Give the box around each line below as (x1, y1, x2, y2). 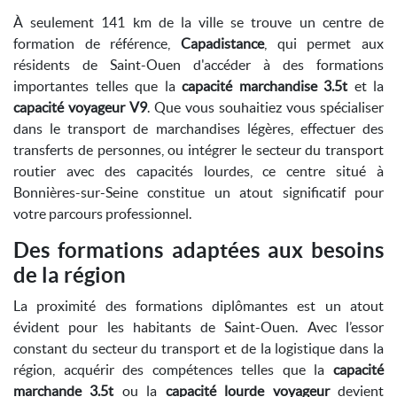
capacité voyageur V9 (13, 99, 147, 115)
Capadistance (181, 35, 264, 51)
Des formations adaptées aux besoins (13, 238, 384, 262)
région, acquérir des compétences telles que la (13, 362, 333, 378)
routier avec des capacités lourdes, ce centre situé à (13, 163, 384, 179)
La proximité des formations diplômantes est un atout (13, 298, 384, 314)
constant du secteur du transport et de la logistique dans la (13, 340, 384, 356)
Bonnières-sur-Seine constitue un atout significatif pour (13, 184, 384, 200)
